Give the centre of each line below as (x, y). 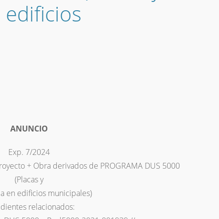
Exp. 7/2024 (29, 152)
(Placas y (29, 180)
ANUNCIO (29, 129)
